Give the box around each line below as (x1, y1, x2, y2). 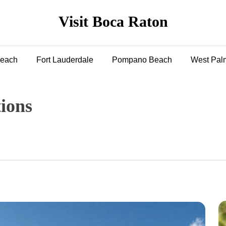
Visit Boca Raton (58, 13, 168, 31)
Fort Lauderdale (36, 55, 93, 64)
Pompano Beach (112, 55, 172, 64)
